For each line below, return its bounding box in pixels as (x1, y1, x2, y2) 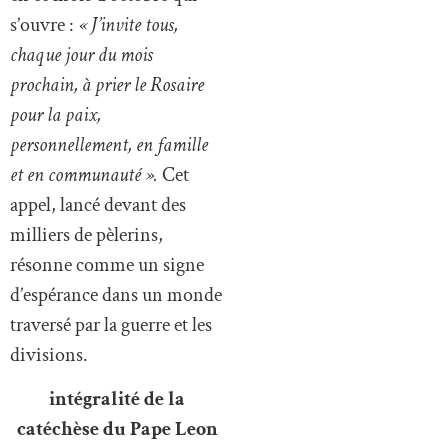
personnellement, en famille (10, 131, 208, 158)
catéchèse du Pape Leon (16, 416, 218, 443)
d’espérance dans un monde (10, 281, 222, 308)
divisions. (10, 341, 88, 368)
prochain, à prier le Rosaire (10, 71, 204, 98)
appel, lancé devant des (10, 191, 186, 218)
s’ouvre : (10, 11, 74, 38)
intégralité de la (49, 386, 185, 413)
